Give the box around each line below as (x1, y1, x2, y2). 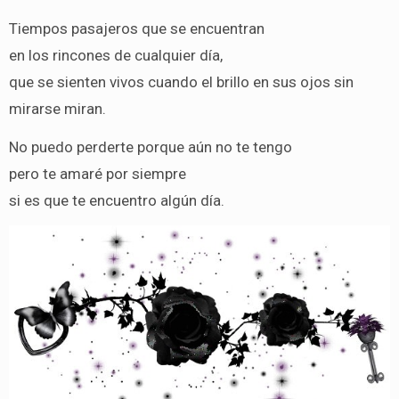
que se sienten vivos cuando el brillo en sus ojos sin (8, 72, 354, 91)
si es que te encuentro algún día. (8, 191, 224, 209)
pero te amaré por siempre (8, 164, 186, 183)
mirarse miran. (8, 99, 106, 118)
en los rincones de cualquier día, (8, 45, 223, 64)
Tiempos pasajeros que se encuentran (8, 19, 265, 37)
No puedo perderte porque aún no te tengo (8, 137, 292, 156)
